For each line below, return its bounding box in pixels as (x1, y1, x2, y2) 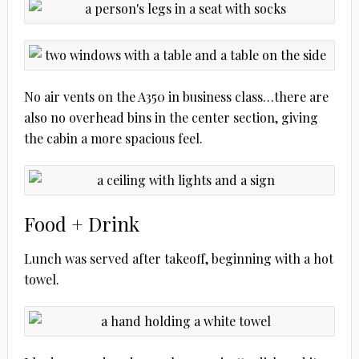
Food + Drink (23, 211, 139, 237)
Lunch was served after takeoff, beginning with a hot (23, 250, 333, 268)
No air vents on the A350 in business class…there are (23, 88, 329, 106)
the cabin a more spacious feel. (23, 130, 203, 147)
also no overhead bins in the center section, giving (23, 109, 318, 127)
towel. (23, 271, 59, 288)
